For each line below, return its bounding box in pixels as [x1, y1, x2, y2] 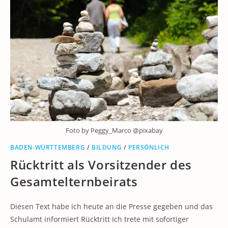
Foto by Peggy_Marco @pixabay [65, 125, 163, 135]
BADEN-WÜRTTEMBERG [10, 142, 85, 152]
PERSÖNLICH [128, 142, 170, 152]
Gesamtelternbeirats [10, 173, 138, 190]
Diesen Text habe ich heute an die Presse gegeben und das [10, 201, 213, 211]
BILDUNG [92, 142, 122, 152]
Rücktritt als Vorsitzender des [10, 156, 192, 173]
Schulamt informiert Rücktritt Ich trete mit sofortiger [10, 214, 189, 224]
